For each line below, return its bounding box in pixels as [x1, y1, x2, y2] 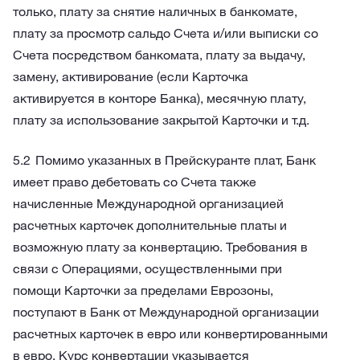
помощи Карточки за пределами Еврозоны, [13, 282, 273, 298]
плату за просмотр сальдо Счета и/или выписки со [13, 25, 318, 41]
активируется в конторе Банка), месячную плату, [13, 90, 306, 106]
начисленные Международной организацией [13, 195, 284, 211]
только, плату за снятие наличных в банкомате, [13, 3, 297, 19]
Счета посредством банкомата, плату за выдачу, [13, 47, 305, 63]
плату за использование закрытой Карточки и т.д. [13, 112, 309, 128]
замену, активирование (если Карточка [13, 68, 248, 84]
